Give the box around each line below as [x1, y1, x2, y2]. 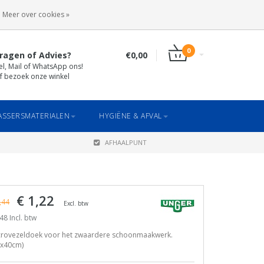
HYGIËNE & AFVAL [99, 111, 162, 121]
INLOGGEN [94, 8, 131, 16]
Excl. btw [64, 199, 88, 207]
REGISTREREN [156, 8, 204, 16]
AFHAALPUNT [104, 138, 147, 147]
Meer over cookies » [2, 9, 70, 19]
